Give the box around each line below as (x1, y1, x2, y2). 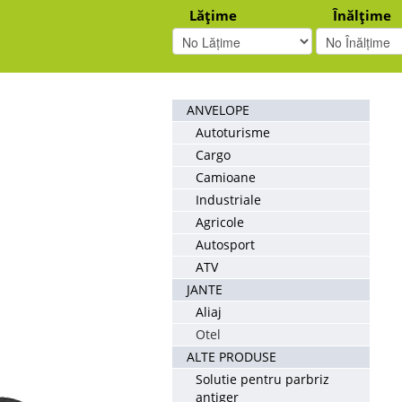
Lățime (189, 6, 237, 25)
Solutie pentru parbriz (196, 371, 329, 388)
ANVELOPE (187, 101, 249, 118)
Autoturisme (196, 124, 270, 141)
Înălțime (333, 6, 392, 25)
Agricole (196, 214, 244, 231)
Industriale (196, 191, 261, 208)
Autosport (196, 236, 255, 253)
